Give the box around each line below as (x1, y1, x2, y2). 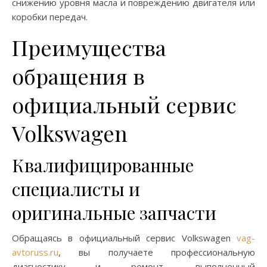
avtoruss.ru (12, 246, 58, 258)
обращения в (12, 61, 145, 90)
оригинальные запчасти (12, 201, 216, 225)
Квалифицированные (12, 153, 194, 177)
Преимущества (12, 33, 166, 61)
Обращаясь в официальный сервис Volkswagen (12, 232, 237, 244)
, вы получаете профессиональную (58, 246, 255, 258)
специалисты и (12, 177, 140, 201)
